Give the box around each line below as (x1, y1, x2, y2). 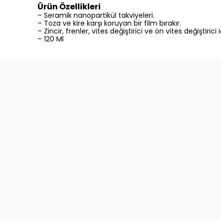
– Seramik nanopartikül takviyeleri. (37, 10, 154, 21)
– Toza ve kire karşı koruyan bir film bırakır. (37, 18, 181, 29)
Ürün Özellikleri (37, 1, 101, 13)
